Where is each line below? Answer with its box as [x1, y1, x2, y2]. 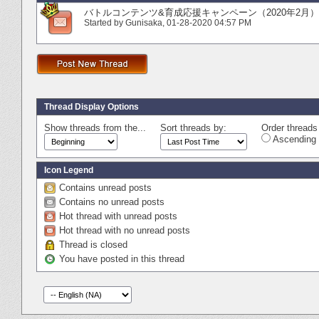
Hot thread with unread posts [59, 210, 177, 221]
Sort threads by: [160, 122, 226, 133]
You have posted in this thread [59, 253, 184, 264]
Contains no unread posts [59, 196, 164, 207]
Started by [84, 17, 125, 28]
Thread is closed [59, 239, 127, 250]
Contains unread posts [59, 182, 152, 193]
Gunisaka [125, 17, 162, 28]
